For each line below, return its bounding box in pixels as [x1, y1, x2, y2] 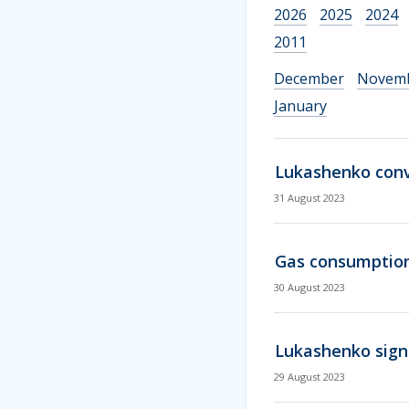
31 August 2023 [274, 190, 345, 204]
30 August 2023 [274, 279, 345, 294]
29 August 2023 [274, 369, 345, 383]
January [274, 95, 327, 116]
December [274, 68, 344, 89]
